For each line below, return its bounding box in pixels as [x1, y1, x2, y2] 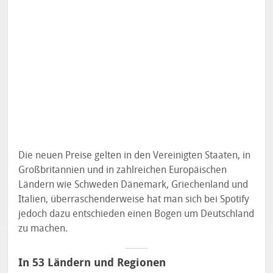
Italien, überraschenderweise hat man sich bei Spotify [18, 193, 250, 205]
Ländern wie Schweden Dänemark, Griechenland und [18, 179, 249, 191]
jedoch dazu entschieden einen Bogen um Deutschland [18, 208, 255, 220]
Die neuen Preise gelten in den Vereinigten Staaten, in [18, 149, 251, 161]
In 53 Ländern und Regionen [18, 256, 166, 270]
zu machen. [18, 222, 68, 235]
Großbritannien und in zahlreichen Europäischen [18, 164, 227, 176]
